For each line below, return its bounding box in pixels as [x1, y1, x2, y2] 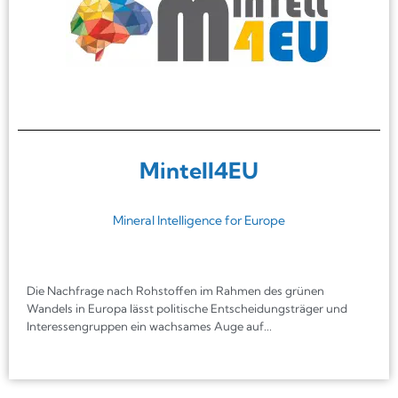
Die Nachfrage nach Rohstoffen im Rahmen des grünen [27, 283, 324, 298]
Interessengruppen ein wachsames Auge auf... [27, 318, 272, 333]
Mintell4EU [139, 155, 259, 184]
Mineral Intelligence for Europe [113, 211, 285, 228]
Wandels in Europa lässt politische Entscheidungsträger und [27, 300, 347, 315]
